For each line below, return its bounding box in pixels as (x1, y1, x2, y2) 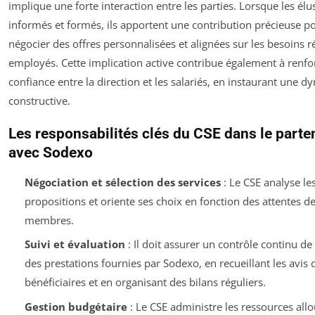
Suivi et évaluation (24, 237, 125, 252)
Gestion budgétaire (24, 299, 127, 314)
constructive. (8, 93, 70, 108)
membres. (24, 212, 74, 227)
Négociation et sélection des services (24, 174, 221, 189)
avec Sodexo (8, 143, 93, 161)
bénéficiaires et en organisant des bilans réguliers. (24, 275, 266, 290)
